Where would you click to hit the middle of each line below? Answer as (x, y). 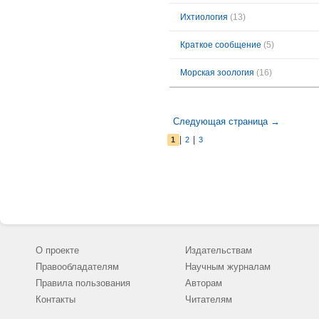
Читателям (209, 299)
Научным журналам (228, 267)
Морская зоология (217, 73)
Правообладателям (77, 267)
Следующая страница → (226, 121)
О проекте (57, 250)
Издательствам (219, 250)
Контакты (56, 299)
